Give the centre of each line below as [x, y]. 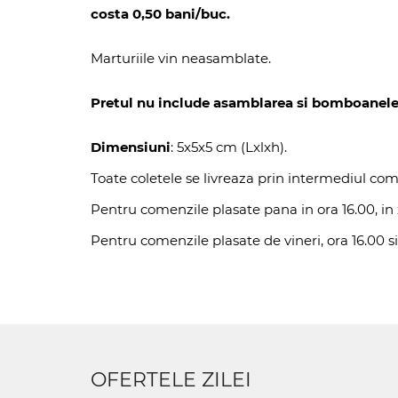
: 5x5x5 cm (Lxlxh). [229, 147]
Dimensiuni [131, 147]
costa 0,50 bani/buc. [160, 14]
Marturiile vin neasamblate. [181, 58]
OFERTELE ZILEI [171, 380]
